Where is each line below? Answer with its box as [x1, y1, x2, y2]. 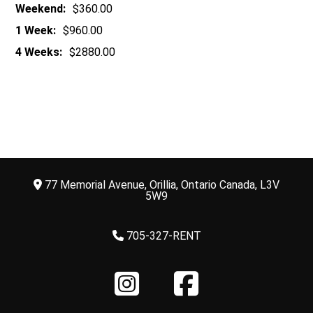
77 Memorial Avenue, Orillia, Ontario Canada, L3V [42, 177, 279, 191]
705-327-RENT [123, 228, 201, 242]
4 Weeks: [15, 45, 63, 59]
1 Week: [15, 24, 57, 38]
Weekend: [15, 2, 66, 16]
